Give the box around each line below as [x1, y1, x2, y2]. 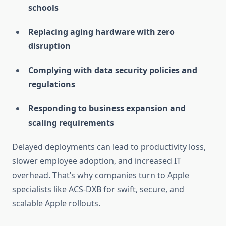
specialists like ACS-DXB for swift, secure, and [12, 184, 184, 195]
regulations [28, 79, 75, 90]
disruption [28, 40, 71, 52]
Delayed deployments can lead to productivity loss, [12, 141, 206, 153]
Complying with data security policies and [28, 65, 197, 76]
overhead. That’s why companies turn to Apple [12, 169, 189, 181]
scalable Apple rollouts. [12, 198, 100, 209]
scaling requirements [28, 117, 114, 129]
